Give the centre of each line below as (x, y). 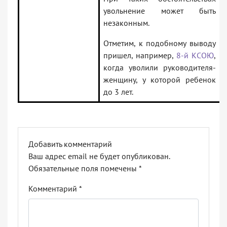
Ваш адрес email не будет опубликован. (99, 156)
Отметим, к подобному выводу (160, 43)
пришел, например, (140, 55)
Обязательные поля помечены (84, 168)
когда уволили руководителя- (160, 68)
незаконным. (126, 23)
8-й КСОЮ (195, 55)
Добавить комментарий (70, 144)
